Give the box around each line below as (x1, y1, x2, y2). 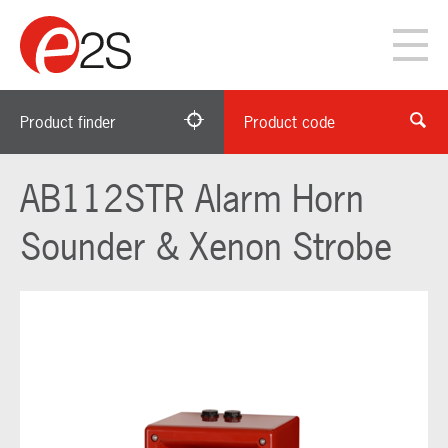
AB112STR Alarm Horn (20, 175, 364, 223)
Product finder (20, 111, 116, 133)
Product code (244, 111, 335, 133)
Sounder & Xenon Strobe (20, 223, 392, 271)
